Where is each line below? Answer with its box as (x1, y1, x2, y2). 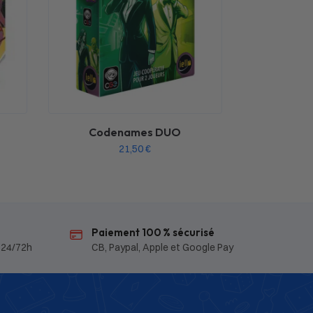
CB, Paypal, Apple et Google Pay (91, 240, 233, 254)
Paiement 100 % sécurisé (91, 225, 214, 239)
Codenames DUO (89, 124, 182, 139)
